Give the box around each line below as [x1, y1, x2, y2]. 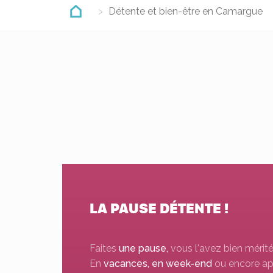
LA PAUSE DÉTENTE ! [90, 199, 229, 218]
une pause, [119, 243, 171, 254]
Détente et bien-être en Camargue [106, 5, 263, 17]
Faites [90, 243, 119, 254]
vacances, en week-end [104, 258, 212, 269]
